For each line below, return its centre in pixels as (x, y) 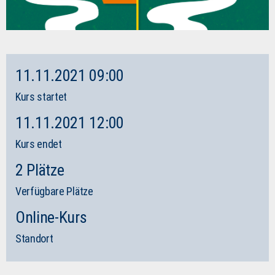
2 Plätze (40, 170)
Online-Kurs (51, 217)
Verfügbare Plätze (54, 191)
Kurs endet (39, 144)
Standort (34, 238)
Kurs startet (41, 96)
